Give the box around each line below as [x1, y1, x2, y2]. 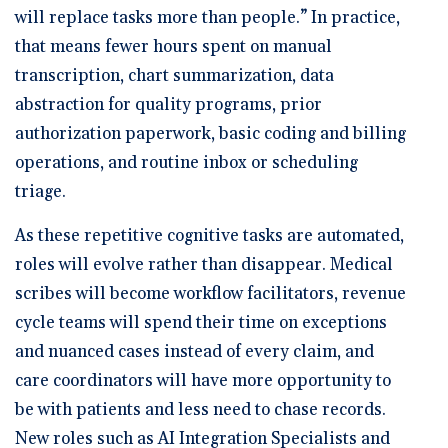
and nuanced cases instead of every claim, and [15, 340, 374, 363]
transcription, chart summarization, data [15, 64, 334, 87]
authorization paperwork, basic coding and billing [15, 122, 406, 145]
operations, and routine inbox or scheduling [15, 151, 358, 174]
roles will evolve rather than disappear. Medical [15, 253, 393, 276]
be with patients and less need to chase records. [15, 398, 386, 421]
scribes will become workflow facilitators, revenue [15, 282, 406, 305]
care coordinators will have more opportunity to [15, 369, 391, 392]
